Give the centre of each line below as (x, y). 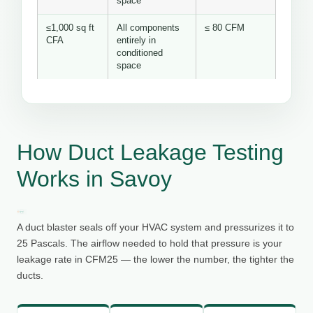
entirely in (136, 41)
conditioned (140, 53)
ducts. (30, 276)
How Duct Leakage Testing (150, 153)
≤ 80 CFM (225, 28)
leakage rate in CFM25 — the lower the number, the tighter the (155, 260)
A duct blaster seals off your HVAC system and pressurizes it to (155, 227)
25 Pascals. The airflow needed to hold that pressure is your (150, 243)
